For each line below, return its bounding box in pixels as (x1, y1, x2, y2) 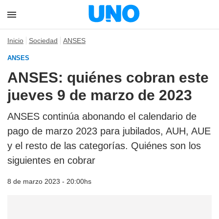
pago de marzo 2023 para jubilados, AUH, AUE (7, 126, 211, 136)
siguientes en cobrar (7, 155, 95, 166)
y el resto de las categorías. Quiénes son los (7, 140, 201, 151)
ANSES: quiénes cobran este (7, 69, 209, 86)
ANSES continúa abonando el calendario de (7, 111, 197, 122)
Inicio (7, 37, 23, 44)
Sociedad (29, 37, 58, 44)
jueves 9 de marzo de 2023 (7, 87, 192, 103)
